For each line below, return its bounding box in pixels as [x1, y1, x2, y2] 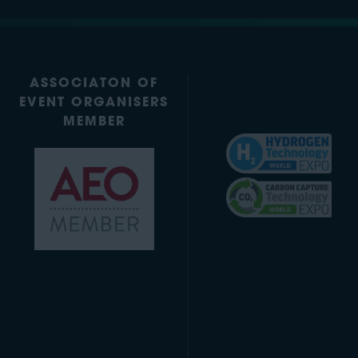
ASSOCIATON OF [30, 78, 159, 91]
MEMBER [62, 116, 125, 129]
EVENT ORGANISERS [19, 97, 169, 110]
